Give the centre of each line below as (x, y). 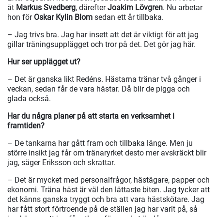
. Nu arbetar (183, 8)
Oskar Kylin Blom (63, 17)
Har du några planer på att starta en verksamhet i (91, 116)
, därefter (92, 8)
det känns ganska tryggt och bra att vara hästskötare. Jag (106, 200)
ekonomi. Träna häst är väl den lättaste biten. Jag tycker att (108, 190)
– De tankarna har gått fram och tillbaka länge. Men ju (100, 143)
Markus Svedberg (46, 8)
